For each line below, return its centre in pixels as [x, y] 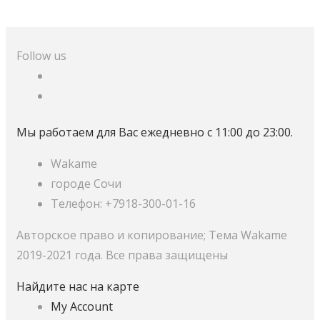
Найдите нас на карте [78, 286]
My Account [82, 306]
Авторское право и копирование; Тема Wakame [152, 235]
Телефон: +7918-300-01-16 [123, 203]
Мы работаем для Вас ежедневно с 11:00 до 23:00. [155, 132]
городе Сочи [86, 183]
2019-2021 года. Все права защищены [122, 255]
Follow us [41, 56]
